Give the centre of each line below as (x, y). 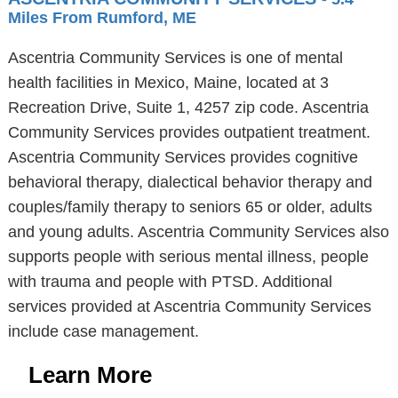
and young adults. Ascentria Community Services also (198, 232)
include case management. (103, 331)
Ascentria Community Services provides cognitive (183, 157)
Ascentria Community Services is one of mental (175, 58)
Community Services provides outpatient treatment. (189, 132)
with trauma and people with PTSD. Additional (170, 282)
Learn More (90, 375)
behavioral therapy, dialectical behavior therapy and (190, 182)
